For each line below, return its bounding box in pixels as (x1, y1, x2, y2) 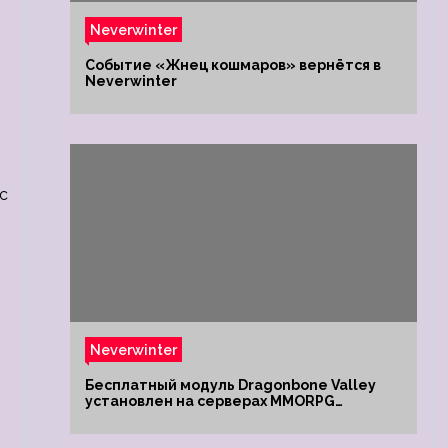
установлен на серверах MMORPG (84, 393, 335, 409)
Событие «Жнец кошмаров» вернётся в (84, 57, 381, 73)
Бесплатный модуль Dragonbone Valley (84, 377, 376, 393)
